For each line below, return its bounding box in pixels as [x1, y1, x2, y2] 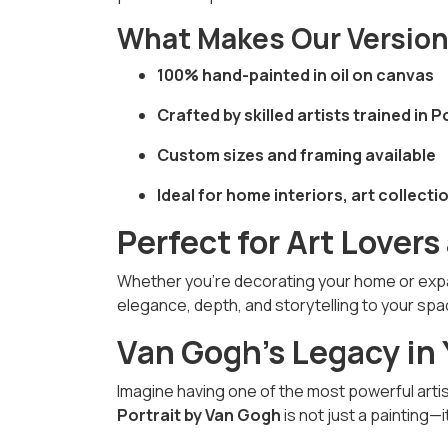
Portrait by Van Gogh [117, 404, 281, 426]
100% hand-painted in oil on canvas [157, 64, 434, 86]
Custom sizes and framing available [157, 144, 436, 166]
